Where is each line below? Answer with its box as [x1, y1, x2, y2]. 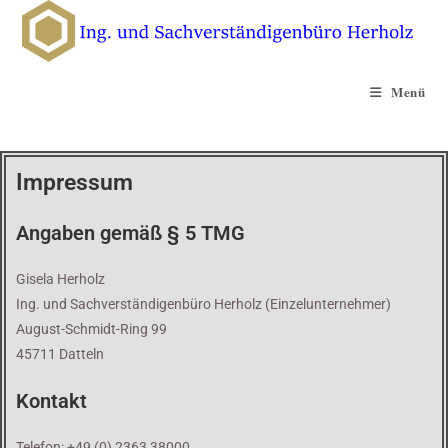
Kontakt [16, 389, 87, 413]
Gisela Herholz [16, 271, 105, 287]
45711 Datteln [16, 346, 104, 362]
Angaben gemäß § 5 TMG [16, 221, 245, 245]
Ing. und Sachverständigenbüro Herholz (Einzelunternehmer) [16, 296, 391, 312]
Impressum [16, 169, 133, 196]
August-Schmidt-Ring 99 [16, 321, 167, 337]
